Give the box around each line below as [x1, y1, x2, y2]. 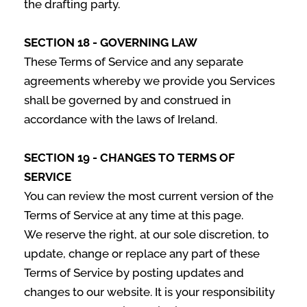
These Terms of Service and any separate [24, 55, 243, 69]
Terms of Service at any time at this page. [24, 208, 243, 222]
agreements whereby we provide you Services [24, 74, 275, 88]
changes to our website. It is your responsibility [24, 285, 275, 299]
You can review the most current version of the [24, 189, 273, 203]
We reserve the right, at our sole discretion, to [24, 228, 269, 241]
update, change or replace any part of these [24, 247, 260, 260]
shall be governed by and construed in [24, 93, 231, 107]
